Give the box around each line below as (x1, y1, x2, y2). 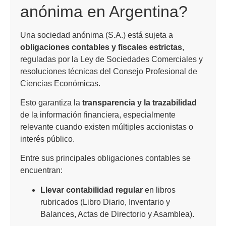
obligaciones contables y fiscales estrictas (20, 42, 182, 51)
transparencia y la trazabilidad (82, 98, 197, 107)
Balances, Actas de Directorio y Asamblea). (40, 209, 194, 218)
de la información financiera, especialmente (20, 110, 176, 119)
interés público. (20, 135, 75, 143)
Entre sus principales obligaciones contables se (20, 154, 191, 163)
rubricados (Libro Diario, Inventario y (40, 197, 170, 206)
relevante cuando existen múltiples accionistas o (20, 123, 193, 131)
